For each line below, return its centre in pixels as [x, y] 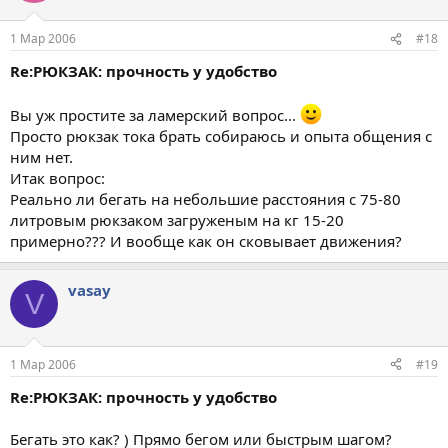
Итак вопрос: [57, 178]
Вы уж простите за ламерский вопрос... [155, 115]
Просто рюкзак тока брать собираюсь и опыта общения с [221, 136]
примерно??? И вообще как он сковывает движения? [206, 241]
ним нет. [41, 157]
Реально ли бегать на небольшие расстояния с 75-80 [205, 199]
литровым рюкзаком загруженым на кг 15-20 [177, 220]
